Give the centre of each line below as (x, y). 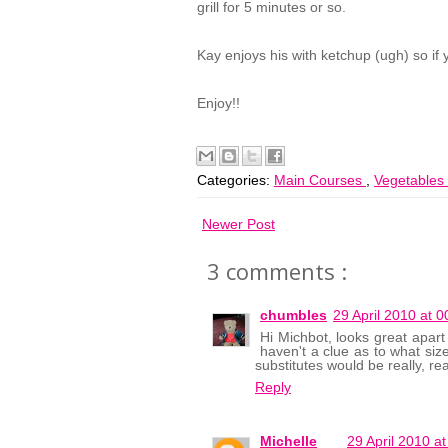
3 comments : (277, 271)
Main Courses (320, 180)
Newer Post (238, 224)
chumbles (293, 315)
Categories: (235, 180)
